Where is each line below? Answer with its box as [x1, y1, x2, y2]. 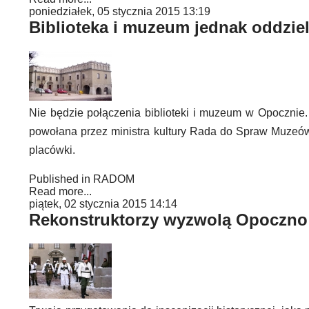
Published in [29, 173, 90, 185]
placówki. [29, 144, 75, 156]
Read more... [29, 186, 92, 197]
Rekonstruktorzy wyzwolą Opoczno [29, 210, 308, 229]
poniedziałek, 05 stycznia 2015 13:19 [29, 6, 210, 17]
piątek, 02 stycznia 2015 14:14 [29, 198, 177, 210]
